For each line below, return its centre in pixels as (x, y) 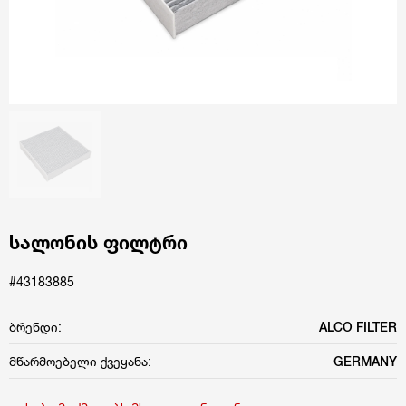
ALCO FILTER (358, 326)
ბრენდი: (35, 326)
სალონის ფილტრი (98, 242)
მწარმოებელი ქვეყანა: (80, 361)
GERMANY (365, 361)
